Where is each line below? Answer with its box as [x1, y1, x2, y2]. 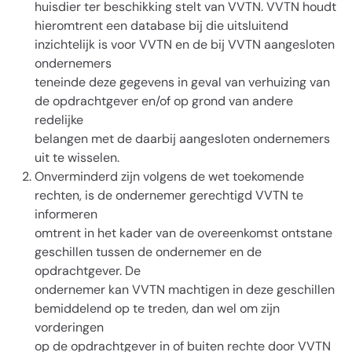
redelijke [35, 112, 83, 128]
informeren [35, 206, 97, 222]
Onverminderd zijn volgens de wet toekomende [35, 168, 304, 185]
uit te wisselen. [35, 149, 119, 166]
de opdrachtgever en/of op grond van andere [35, 93, 293, 109]
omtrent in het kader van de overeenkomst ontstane [35, 225, 332, 241]
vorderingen [35, 319, 104, 335]
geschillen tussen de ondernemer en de [35, 244, 262, 260]
